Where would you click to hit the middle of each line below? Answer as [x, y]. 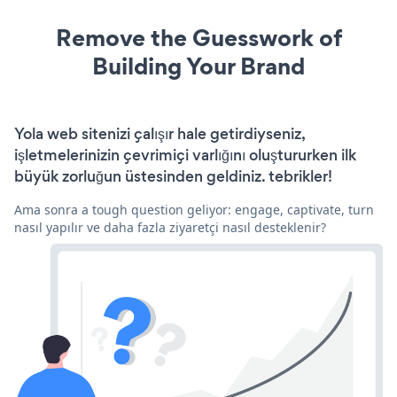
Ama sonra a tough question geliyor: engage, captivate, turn [194, 209]
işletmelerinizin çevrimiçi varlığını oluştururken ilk [185, 155]
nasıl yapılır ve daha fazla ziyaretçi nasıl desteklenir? [170, 227]
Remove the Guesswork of [198, 37]
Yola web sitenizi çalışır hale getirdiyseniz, [160, 133]
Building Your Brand [198, 66]
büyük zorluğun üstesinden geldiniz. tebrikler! [173, 176]
